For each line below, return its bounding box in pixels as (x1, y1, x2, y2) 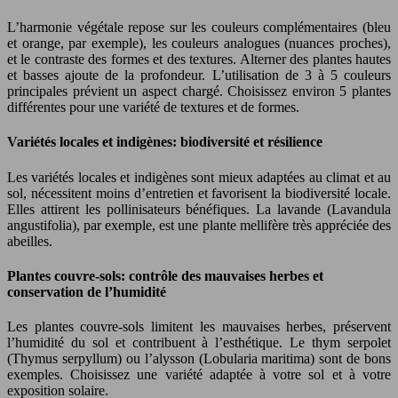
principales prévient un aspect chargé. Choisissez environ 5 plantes (7, 84, 391, 99)
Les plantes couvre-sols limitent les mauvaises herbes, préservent (7, 319, 391, 335)
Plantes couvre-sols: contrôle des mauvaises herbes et (7, 267, 323, 283)
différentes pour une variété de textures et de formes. (7, 99, 299, 115)
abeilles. (7, 233, 52, 249)
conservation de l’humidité (7, 283, 166, 299)
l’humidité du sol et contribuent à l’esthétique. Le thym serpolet (7, 335, 391, 351)
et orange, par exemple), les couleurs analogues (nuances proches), (7, 36, 391, 52)
